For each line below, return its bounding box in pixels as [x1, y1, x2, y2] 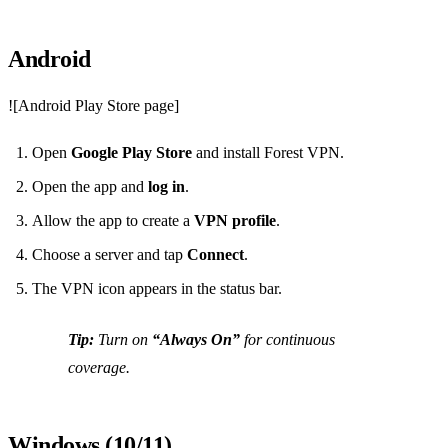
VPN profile [194, 212, 276, 230]
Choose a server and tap [32, 246, 187, 264]
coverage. [68, 359, 130, 377]
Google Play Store [71, 144, 192, 162]
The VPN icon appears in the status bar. [32, 280, 282, 298]
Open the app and [32, 178, 148, 196]
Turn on [94, 331, 152, 349]
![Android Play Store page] [8, 97, 179, 115]
